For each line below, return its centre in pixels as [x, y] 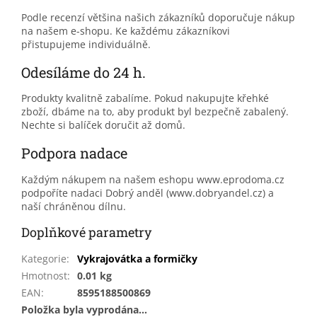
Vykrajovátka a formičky [137, 258]
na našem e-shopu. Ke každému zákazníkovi [126, 30]
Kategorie [44, 258]
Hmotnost [44, 275]
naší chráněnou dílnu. [74, 206]
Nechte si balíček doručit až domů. [103, 125]
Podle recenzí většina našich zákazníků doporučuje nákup [158, 17]
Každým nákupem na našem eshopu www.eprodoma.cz [153, 179]
